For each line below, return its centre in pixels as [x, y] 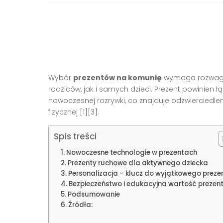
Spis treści [75, 137]
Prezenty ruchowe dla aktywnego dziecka [138, 163]
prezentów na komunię [117, 78]
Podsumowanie [94, 195]
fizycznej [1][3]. [74, 112]
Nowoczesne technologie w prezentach [131, 153]
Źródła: [80, 205]
